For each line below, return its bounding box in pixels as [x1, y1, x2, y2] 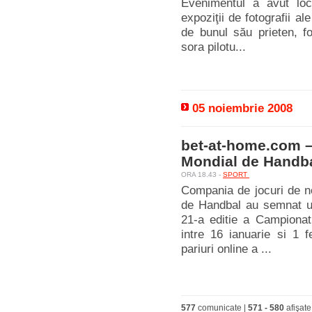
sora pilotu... [181, 40, 246, 54]
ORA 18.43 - [181, 171, 223, 178]
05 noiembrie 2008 [192, 102, 292, 115]
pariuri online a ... [181, 242, 272, 256]
